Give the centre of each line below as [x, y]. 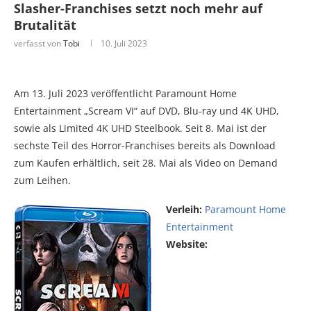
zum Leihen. [42, 180]
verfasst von [39, 43]
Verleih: [184, 209]
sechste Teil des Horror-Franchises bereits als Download [145, 145]
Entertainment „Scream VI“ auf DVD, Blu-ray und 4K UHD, [146, 110]
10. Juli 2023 [124, 43]
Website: [187, 244]
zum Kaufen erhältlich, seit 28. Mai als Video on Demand [146, 162]
